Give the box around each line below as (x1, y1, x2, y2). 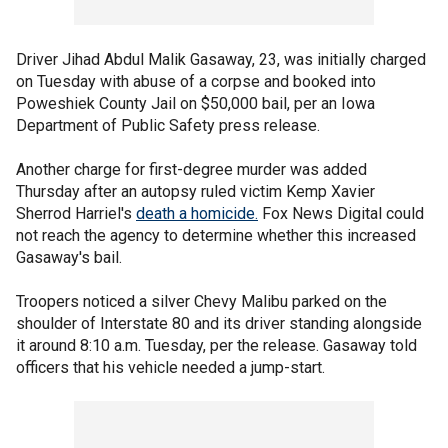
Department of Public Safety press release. (16, 116, 324, 135)
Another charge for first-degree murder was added (16, 160, 367, 179)
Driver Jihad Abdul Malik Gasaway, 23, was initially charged (16, 50, 426, 69)
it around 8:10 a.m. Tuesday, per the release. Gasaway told (16, 336, 417, 355)
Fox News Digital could (258, 204, 424, 223)
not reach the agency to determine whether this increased (16, 226, 416, 245)
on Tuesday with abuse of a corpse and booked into (16, 72, 376, 91)
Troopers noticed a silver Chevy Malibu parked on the (16, 292, 387, 311)
